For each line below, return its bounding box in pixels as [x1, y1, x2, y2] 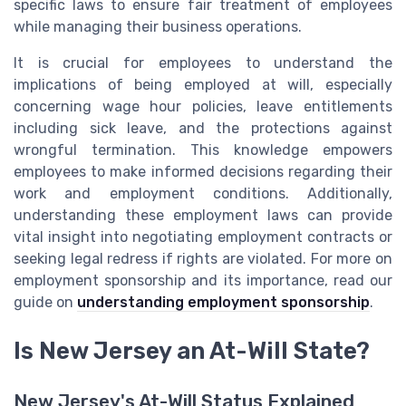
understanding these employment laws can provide [14, 206, 392, 224]
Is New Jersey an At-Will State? [14, 337, 370, 365]
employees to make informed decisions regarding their [14, 162, 392, 180]
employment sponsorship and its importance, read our [14, 271, 392, 289]
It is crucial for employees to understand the [14, 53, 392, 72]
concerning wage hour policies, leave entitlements [14, 97, 392, 115]
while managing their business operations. [14, 17, 302, 35]
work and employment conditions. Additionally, [14, 184, 392, 202]
